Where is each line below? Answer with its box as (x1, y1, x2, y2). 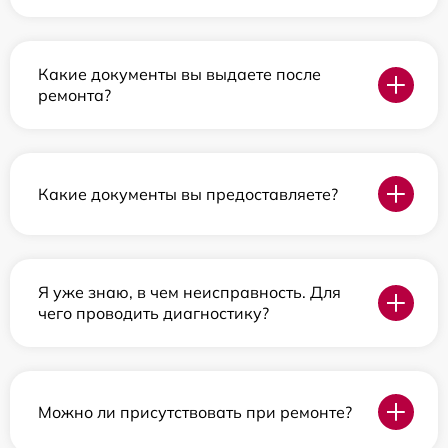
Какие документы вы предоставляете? (38, 183, 338, 204)
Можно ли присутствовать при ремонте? (38, 401, 352, 422)
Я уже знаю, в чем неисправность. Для (38, 282, 341, 302)
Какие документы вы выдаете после (38, 64, 321, 84)
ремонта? (38, 85, 111, 105)
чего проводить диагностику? (38, 303, 269, 323)
